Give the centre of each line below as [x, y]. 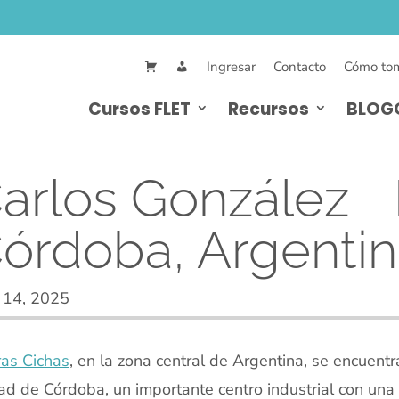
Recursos [269, 109]
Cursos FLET [139, 109]
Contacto [300, 67]
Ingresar [231, 67]
